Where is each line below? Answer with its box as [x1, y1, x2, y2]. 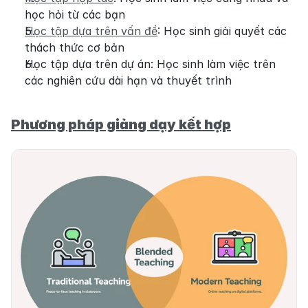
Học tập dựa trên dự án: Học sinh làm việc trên [25, 57, 276, 71]
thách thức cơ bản [25, 41, 124, 54]
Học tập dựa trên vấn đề [25, 24, 157, 38]
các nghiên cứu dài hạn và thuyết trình [25, 74, 232, 87]
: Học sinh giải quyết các [157, 24, 287, 38]
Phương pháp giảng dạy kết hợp [11, 116, 231, 133]
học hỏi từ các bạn [25, 8, 125, 21]
